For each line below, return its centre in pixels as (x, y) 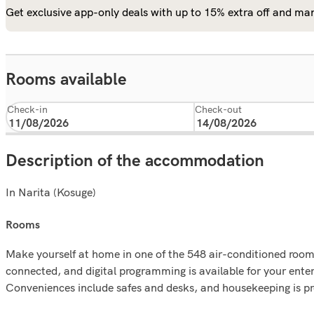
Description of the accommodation (135, 161)
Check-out (218, 109)
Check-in (27, 109)
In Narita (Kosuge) (51, 192)
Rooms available (66, 80)
